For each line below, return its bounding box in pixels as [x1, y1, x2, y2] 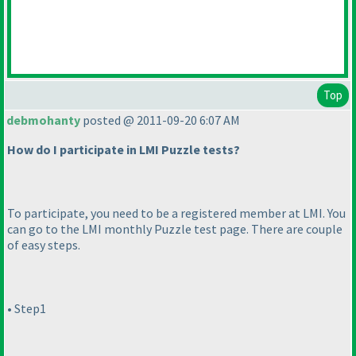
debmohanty [6, 112, 80, 129]
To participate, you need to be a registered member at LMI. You [7, 205, 346, 222]
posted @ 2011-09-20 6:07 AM [80, 112, 240, 129]
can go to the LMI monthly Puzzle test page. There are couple [7, 221, 342, 238]
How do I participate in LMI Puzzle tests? [7, 141, 240, 158]
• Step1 [7, 300, 46, 317]
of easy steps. [7, 237, 80, 253]
